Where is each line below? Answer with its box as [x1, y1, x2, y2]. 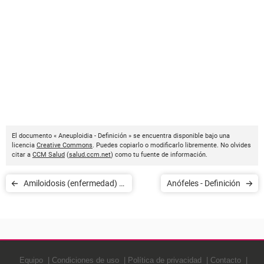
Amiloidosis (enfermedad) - [24, 179, 121, 188]
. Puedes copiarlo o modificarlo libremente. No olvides [93, 141, 251, 149]
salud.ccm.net [69, 151, 111, 159]
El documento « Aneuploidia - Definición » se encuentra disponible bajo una [12, 132, 230, 140]
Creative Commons [37, 141, 93, 149]
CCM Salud [32, 151, 65, 159]
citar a [12, 151, 32, 159]
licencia [12, 141, 37, 149]
